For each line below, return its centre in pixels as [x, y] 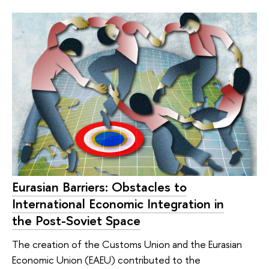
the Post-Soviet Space [76, 220]
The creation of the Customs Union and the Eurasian [127, 244]
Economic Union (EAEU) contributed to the [106, 260]
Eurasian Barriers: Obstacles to [99, 186]
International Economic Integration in [118, 203]
